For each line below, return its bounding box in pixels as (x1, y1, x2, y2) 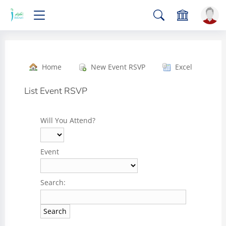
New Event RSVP (91, 62, 146, 72)
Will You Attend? (40, 116, 95, 126)
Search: (40, 178, 66, 188)
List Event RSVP (24, 85, 87, 97)
